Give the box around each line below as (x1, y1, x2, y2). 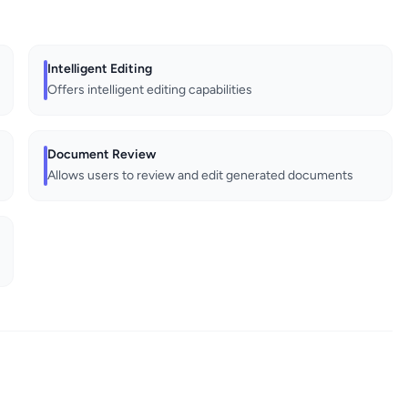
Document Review (47, 147, 157, 163)
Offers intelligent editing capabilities (47, 82, 253, 98)
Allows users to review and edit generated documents (47, 168, 354, 184)
